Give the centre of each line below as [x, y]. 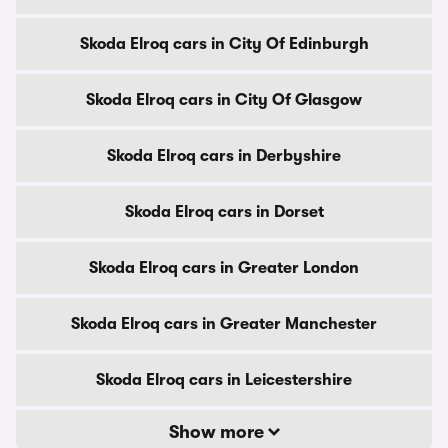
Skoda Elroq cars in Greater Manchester [224, 324]
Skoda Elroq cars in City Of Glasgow [224, 100]
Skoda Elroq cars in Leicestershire [224, 380]
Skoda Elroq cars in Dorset [224, 212]
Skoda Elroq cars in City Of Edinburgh [224, 44]
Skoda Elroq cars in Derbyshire [224, 156]
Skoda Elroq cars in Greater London [224, 268]
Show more [218, 432]
